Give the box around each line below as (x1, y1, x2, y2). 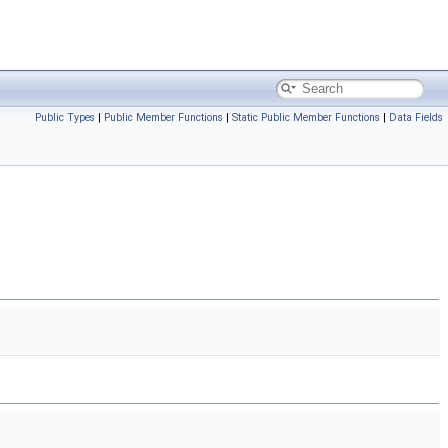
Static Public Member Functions (232, 111, 380, 124)
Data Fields (389, 111, 443, 124)
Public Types (35, 111, 95, 124)
